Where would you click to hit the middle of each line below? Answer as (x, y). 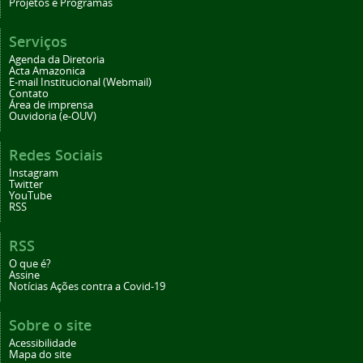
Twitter (26, 185)
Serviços (38, 42)
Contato (29, 94)
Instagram (34, 173)
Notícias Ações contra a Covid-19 (87, 287)
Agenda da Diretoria (57, 60)
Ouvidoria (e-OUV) (53, 117)
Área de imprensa (51, 105)
